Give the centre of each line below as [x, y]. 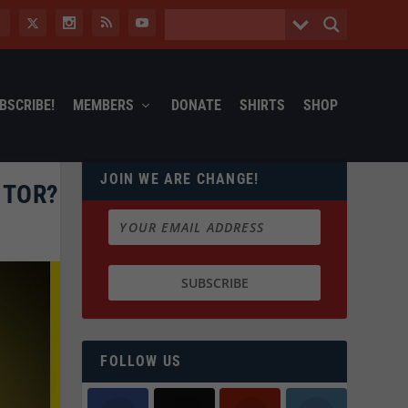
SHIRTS [262, 105]
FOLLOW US [141, 362]
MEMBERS [103, 105]
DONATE [196, 105]
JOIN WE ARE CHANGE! [180, 178]
